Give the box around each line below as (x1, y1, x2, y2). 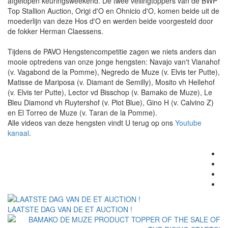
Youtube (175, 118, 202, 128)
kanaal (8, 128, 29, 138)
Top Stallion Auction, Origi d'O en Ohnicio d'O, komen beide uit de (8, 6, 219, 16)
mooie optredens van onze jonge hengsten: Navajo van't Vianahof (8, 56, 220, 67)
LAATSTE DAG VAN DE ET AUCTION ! (8, 204, 132, 215)
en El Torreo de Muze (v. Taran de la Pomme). (8, 107, 159, 118)
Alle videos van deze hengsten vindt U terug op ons (8, 118, 175, 128)
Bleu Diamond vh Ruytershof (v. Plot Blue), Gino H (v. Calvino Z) (8, 97, 214, 108)
